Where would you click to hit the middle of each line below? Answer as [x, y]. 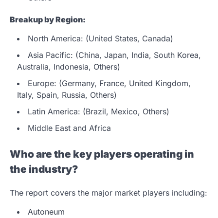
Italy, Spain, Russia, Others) [67, 95]
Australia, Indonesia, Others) [69, 66]
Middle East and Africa [69, 128]
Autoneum [46, 211]
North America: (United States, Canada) [100, 38]
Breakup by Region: [48, 19]
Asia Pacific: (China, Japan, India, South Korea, [114, 55]
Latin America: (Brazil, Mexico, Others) [99, 111]
